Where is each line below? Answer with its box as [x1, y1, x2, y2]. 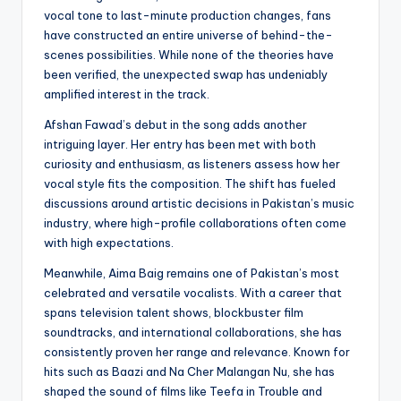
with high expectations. [44, 235, 174, 251]
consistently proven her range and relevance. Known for [44, 345, 350, 360]
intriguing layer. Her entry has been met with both [44, 137, 316, 152]
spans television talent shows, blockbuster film [44, 305, 303, 320]
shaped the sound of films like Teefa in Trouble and [44, 384, 322, 399]
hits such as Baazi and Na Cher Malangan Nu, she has [44, 364, 335, 380]
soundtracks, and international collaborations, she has [44, 325, 342, 340]
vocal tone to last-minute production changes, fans [44, 8, 331, 23]
